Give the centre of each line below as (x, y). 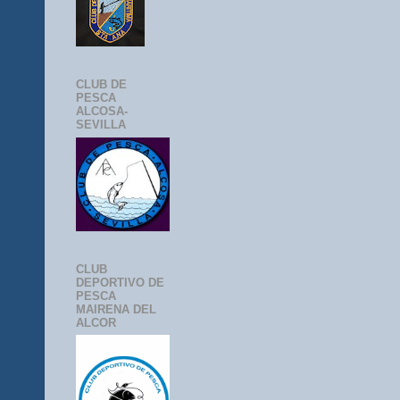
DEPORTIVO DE (120, 282)
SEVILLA (101, 125)
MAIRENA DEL (116, 309)
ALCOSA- (102, 112)
